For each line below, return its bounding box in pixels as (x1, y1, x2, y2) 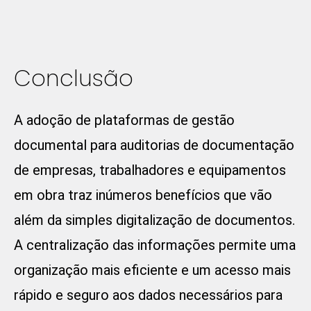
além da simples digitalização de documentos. (14, 212, 295, 229)
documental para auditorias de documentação (14, 137, 294, 154)
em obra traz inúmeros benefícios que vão (14, 187, 272, 204)
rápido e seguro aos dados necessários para (14, 287, 283, 304)
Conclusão (14, 62, 133, 94)
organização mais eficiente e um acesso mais (14, 262, 291, 279)
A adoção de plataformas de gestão (14, 112, 235, 129)
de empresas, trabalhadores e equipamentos (14, 162, 286, 179)
